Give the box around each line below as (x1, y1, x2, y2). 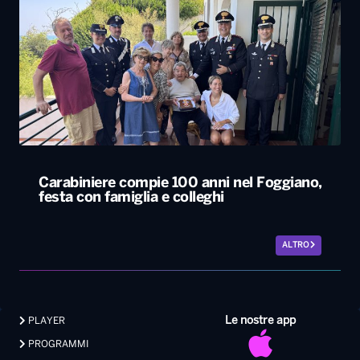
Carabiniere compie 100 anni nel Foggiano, (39, 177, 322, 191)
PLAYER (26, 317, 65, 326)
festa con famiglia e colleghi (39, 191, 224, 206)
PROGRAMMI (26, 340, 88, 350)
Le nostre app (225, 316, 296, 327)
